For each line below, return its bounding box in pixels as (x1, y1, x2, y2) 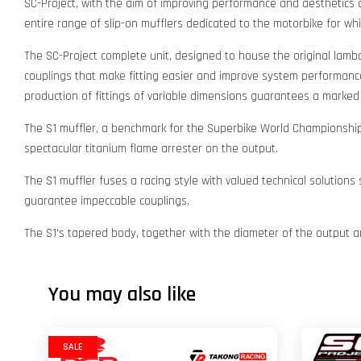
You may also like (48, 281, 196, 308)
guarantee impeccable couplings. (24, 193, 189, 209)
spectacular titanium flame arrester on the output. (24, 141, 278, 156)
